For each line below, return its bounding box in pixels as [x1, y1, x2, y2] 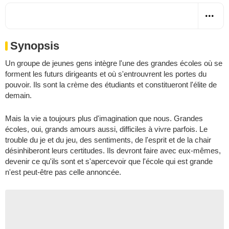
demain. [5, 90, 32, 100]
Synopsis [10, 39, 59, 52]
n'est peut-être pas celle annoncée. [5, 167, 121, 176]
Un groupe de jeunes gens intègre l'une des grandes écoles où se [5, 58, 222, 67]
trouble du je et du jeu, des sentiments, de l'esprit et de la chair [5, 135, 211, 144]
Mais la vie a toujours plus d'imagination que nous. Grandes [5, 113, 203, 123]
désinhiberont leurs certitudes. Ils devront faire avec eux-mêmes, [5, 146, 221, 155]
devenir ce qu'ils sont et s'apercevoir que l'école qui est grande [5, 156, 213, 166]
